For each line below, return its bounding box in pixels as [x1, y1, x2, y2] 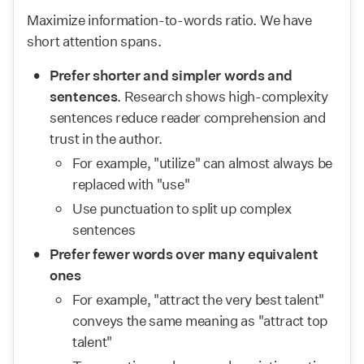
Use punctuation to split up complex [72, 200, 292, 217]
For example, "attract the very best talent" [72, 291, 325, 308]
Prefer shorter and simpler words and [50, 67, 293, 84]
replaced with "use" [72, 175, 190, 193]
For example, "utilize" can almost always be [72, 154, 333, 171]
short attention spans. [27, 32, 162, 50]
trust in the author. [50, 130, 162, 147]
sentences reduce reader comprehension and [50, 109, 326, 126]
